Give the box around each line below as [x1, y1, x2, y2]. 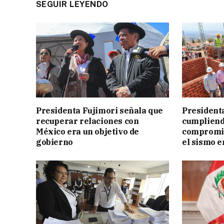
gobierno [36, 136, 73, 147]
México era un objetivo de [36, 126, 139, 136]
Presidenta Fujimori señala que [36, 105, 163, 115]
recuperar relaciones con [36, 115, 139, 126]
